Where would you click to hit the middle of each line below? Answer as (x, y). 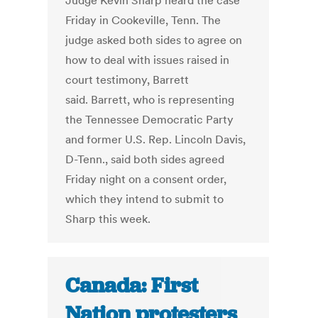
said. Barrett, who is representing (150, 100)
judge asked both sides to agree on (154, 40)
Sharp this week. (108, 219)
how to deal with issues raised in (148, 60)
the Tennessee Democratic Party (150, 120)
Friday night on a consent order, (146, 179)
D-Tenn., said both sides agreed (145, 159)
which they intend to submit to (145, 199)
